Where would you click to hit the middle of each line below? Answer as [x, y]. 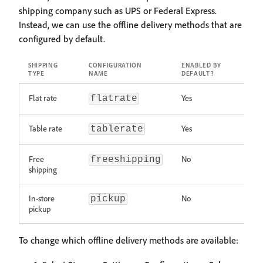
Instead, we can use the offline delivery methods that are [130, 25]
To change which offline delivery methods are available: [129, 240]
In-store [42, 198]
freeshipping [126, 160]
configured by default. [62, 39]
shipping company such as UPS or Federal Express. [118, 11]
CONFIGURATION [115, 65]
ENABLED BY [201, 65]
